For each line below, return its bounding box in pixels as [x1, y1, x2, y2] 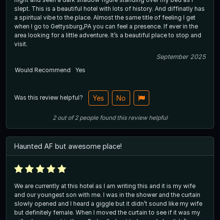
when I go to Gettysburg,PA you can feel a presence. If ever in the [14, 23, 93, 30]
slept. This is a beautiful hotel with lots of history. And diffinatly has [14, 5, 205, 13]
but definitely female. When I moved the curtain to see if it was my [14, 209, 200, 217]
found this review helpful [100, 114, 167, 122]
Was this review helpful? [14, 94, 84, 102]
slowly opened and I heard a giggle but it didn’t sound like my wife [14, 200, 202, 208]
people [80, 114, 98, 122]
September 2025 [156, 53, 206, 61]
